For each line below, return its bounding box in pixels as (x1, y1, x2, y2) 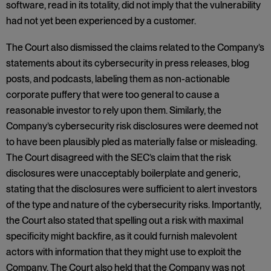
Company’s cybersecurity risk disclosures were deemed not (6, 120, 258, 132)
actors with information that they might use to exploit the (6, 246, 241, 258)
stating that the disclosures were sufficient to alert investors (6, 183, 257, 195)
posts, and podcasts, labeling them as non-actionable (6, 73, 230, 85)
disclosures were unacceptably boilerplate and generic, (6, 168, 240, 179)
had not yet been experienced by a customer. (6, 15, 196, 27)
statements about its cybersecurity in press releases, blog (6, 57, 249, 69)
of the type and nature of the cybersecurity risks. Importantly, (6, 199, 261, 211)
